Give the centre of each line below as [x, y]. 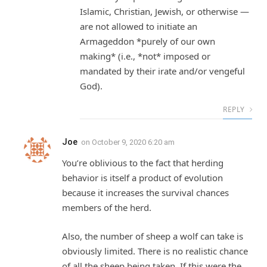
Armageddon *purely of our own [148, 41]
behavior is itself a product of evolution [142, 178]
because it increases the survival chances [145, 193]
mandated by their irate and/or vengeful [162, 71]
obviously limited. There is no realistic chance [155, 251]
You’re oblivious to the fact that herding [143, 163]
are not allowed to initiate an [139, 27]
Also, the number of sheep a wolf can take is [153, 236]
